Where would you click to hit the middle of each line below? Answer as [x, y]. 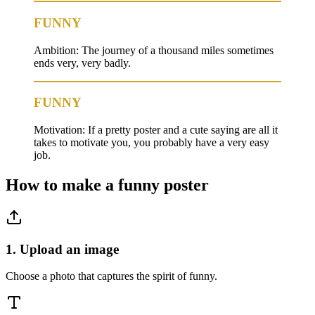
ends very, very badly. [82, 63]
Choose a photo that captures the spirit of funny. [111, 276]
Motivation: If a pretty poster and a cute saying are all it [156, 130]
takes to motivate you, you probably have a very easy [152, 143]
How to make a [62, 185]
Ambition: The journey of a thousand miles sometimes [154, 50]
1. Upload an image [62, 249]
